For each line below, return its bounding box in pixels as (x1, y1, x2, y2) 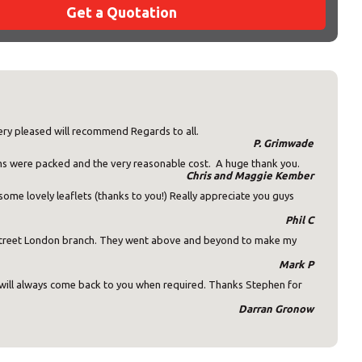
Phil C (285, 213, 314, 225)
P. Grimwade (253, 137, 314, 149)
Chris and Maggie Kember (186, 169, 314, 181)
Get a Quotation (66, 3, 177, 20)
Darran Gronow (238, 302, 314, 314)
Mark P (279, 258, 314, 270)
